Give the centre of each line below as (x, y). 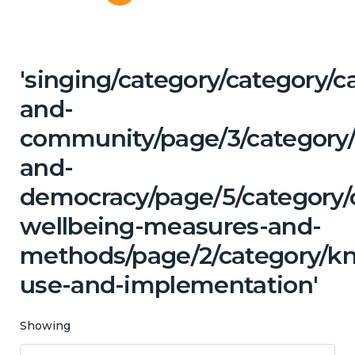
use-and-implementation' (169, 284)
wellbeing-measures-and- (171, 226)
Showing (45, 325)
